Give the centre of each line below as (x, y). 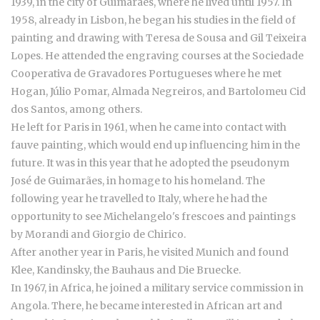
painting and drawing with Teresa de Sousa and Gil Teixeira (159, 38)
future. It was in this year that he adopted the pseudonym (150, 163)
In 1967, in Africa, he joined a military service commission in (157, 288)
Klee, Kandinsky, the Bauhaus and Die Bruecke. (126, 270)
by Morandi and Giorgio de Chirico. (98, 235)
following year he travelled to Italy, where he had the (139, 199)
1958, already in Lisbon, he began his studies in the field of (153, 20)
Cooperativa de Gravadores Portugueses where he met (146, 74)
